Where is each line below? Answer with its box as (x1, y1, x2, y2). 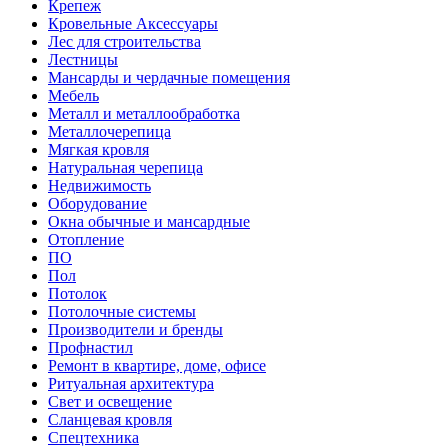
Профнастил (48, 338, 133, 356)
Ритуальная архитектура (48, 374, 214, 392)
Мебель (48, 86, 99, 104)
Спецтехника (48, 428, 139, 446)
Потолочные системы (48, 302, 196, 320)
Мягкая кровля (48, 140, 149, 158)
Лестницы (48, 50, 118, 68)
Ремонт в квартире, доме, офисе (48, 356, 266, 374)
